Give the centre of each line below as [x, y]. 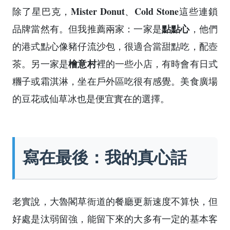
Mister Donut [98, 11]
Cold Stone [157, 11]
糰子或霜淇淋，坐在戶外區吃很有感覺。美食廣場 [115, 81]
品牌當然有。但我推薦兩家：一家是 [87, 28]
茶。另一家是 [41, 63]
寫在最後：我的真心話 [105, 157]
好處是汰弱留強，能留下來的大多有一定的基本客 [115, 219]
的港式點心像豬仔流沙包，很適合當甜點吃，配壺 [115, 46]
